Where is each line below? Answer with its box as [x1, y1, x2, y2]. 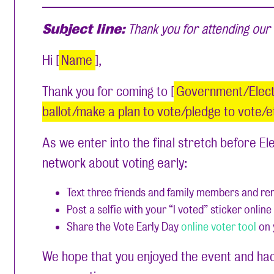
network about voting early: [42, 155, 188, 171]
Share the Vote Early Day [67, 220, 182, 234]
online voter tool [181, 220, 257, 234]
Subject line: [42, 21, 125, 37]
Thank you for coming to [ [42, 84, 174, 100]
